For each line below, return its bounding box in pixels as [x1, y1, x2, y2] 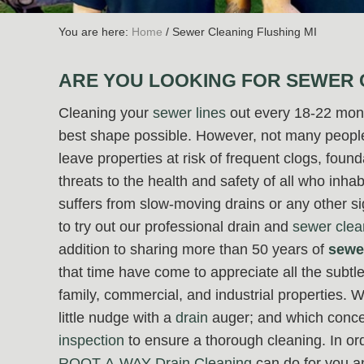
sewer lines [153, 105, 226, 122]
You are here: [58, 25, 132, 39]
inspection [58, 332, 124, 349]
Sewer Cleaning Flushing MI [169, 25, 317, 39]
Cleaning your [58, 105, 153, 122]
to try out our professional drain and [58, 219, 292, 236]
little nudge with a [58, 310, 175, 327]
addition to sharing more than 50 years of [58, 241, 328, 258]
